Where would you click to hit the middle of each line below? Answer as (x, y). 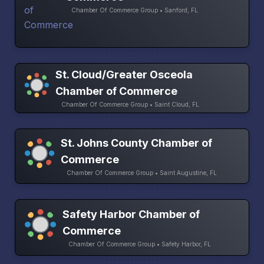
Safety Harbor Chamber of (131, 214)
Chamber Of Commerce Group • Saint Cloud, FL (131, 105)
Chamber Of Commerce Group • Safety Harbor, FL (139, 244)
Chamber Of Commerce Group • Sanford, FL (135, 10)
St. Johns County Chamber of (136, 143)
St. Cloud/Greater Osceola (124, 75)
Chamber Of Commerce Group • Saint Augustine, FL (141, 172)
